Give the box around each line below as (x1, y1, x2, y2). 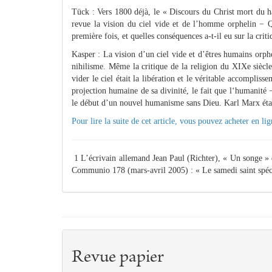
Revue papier (72, 249, 164, 268)
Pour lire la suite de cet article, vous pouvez (72, 117, 222, 126)
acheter (222, 117, 249, 126)
